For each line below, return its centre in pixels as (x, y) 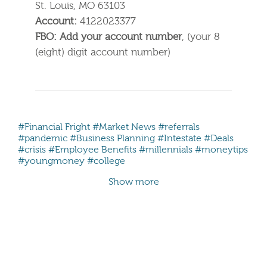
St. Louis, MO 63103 (80, 7)
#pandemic (43, 139)
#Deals (219, 139)
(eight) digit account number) (103, 53)
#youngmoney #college (72, 162)
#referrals (179, 128)
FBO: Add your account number (109, 38)
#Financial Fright (54, 128)
